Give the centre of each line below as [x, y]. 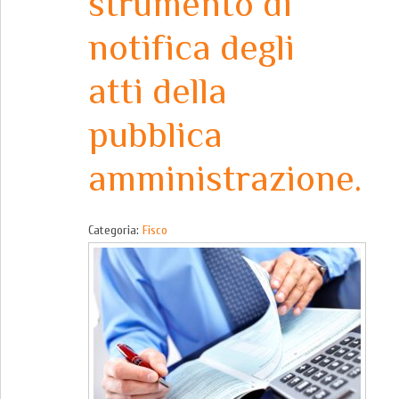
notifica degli [191, 47]
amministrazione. [225, 178]
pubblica [155, 134]
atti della [158, 91]
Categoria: [115, 230]
